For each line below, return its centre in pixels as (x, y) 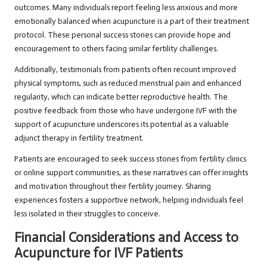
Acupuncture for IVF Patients (99, 253)
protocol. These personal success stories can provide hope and (122, 35)
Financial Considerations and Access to (126, 238)
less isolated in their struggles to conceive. (87, 214)
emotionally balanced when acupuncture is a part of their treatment (132, 21)
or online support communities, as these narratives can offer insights (131, 173)
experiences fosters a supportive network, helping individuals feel (129, 200)
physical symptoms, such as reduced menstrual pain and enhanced (128, 83)
